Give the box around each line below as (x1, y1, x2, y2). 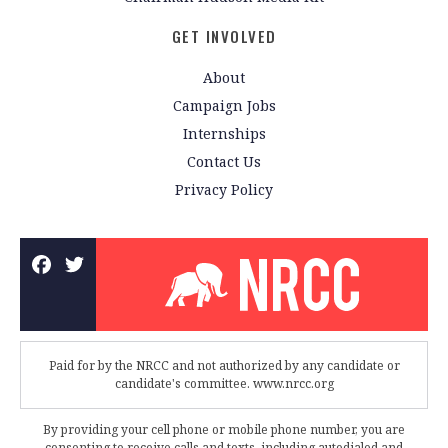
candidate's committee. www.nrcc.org (114, 375, 334, 393)
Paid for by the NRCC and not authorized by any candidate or (48, 357, 400, 375)
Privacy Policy (175, 179, 273, 199)
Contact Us (187, 151, 261, 171)
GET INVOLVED (171, 25, 277, 48)
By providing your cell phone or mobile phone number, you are (43, 421, 405, 439)
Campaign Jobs (172, 95, 276, 115)
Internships (182, 123, 266, 143)
